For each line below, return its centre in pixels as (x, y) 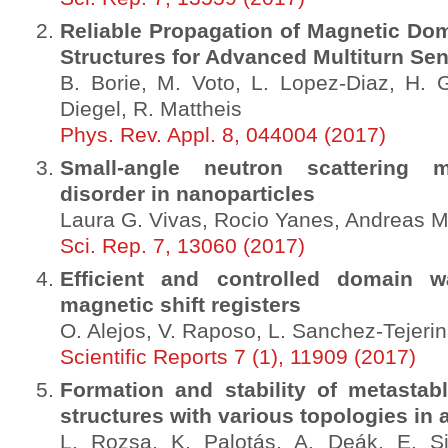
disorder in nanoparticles (187, 194)
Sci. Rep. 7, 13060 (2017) (182, 246)
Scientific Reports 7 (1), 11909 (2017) (238, 357)
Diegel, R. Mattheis (151, 109)
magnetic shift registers (180, 305)
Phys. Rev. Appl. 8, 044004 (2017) (223, 135)
